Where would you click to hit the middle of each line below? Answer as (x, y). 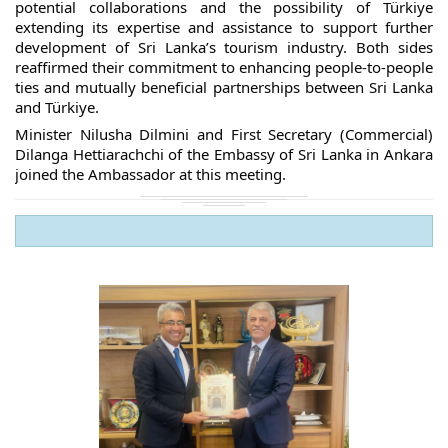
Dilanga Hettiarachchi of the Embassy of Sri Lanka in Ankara (224, 154)
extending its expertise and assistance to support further (224, 26)
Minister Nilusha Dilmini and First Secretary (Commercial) (224, 134)
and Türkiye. (57, 106)
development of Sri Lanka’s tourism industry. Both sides (224, 46)
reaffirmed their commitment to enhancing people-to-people (224, 66)
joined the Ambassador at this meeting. (150, 174)
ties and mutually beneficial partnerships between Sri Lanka (224, 86)
